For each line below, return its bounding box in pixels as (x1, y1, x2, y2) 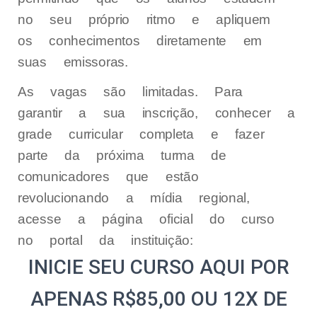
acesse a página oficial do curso (18, 211, 275, 228)
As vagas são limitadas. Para (18, 83, 243, 100)
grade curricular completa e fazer (18, 126, 265, 143)
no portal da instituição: (18, 232, 193, 249)
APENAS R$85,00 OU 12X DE (30, 287, 287, 311)
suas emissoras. (18, 53, 128, 70)
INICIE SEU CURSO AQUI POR (28, 255, 289, 279)
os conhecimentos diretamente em (18, 32, 263, 49)
